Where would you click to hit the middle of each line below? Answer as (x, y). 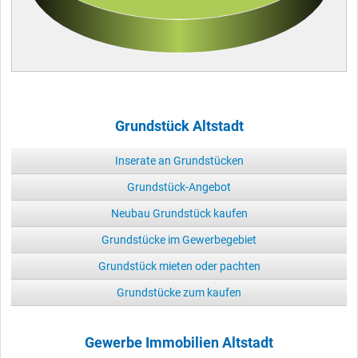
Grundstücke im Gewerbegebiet (179, 240)
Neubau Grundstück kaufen (179, 214)
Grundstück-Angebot (179, 187)
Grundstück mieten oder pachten (179, 267)
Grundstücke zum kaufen (179, 293)
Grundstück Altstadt (179, 127)
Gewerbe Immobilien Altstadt (179, 343)
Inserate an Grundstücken (179, 161)
